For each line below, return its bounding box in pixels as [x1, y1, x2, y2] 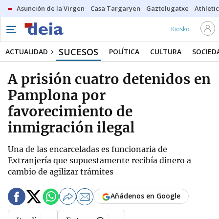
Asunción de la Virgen [17, 4, 85, 13]
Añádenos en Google [110, 191, 180, 201]
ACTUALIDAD [5, 47, 48, 56]
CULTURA [150, 47, 181, 56]
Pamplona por [8, 87, 106, 104]
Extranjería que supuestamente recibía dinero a [8, 155, 191, 165]
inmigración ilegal [8, 119, 135, 136]
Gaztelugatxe [146, 4, 189, 13]
